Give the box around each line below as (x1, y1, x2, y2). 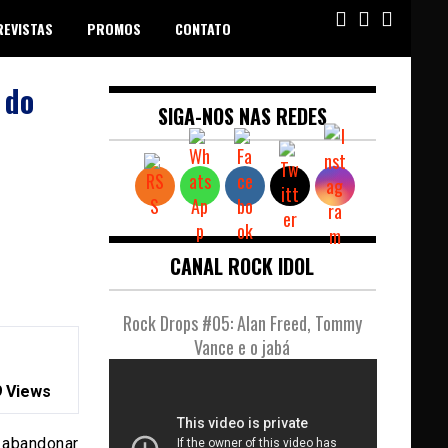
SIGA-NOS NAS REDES (157, 101, 327, 131)
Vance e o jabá (194, 334, 291, 360)
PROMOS (87, 18, 141, 39)
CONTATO (175, 18, 231, 39)
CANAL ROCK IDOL (170, 251, 315, 281)
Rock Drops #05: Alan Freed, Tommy (122, 310, 362, 336)
